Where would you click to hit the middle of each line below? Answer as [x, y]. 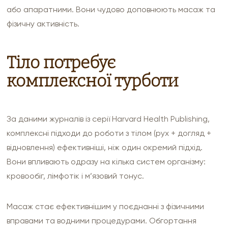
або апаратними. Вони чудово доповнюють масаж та [111, 10]
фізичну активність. [43, 24]
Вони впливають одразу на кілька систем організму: [106, 162]
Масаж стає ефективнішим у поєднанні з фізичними [106, 206]
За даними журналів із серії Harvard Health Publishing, [108, 119]
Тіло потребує [61, 62]
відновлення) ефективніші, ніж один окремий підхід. [105, 147]
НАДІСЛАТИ [114, 184]
